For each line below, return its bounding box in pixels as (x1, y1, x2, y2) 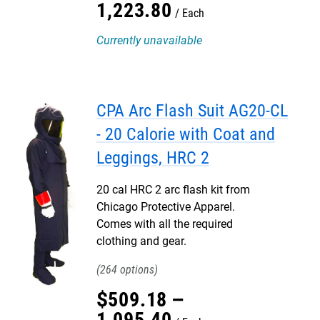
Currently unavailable (96, 34, 202, 47)
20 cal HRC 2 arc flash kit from (96, 183, 250, 196)
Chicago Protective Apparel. (96, 200, 235, 214)
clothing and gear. (96, 234, 186, 248)
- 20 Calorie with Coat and (96, 124, 275, 144)
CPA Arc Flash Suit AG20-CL (96, 101, 288, 121)
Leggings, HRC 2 (96, 148, 209, 168)
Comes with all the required (96, 217, 233, 231)
